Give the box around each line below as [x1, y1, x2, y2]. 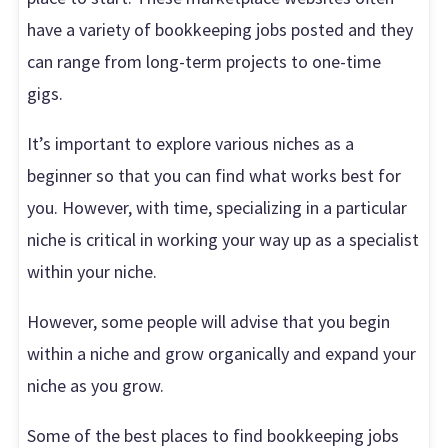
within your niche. [27, 259, 162, 283]
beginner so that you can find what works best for [27, 163, 402, 187]
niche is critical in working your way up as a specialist [27, 227, 420, 251]
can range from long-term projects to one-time [27, 49, 382, 73]
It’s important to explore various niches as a [27, 131, 355, 155]
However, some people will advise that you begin [27, 309, 391, 333]
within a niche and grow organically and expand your [27, 341, 417, 365]
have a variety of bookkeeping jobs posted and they [27, 17, 414, 41]
